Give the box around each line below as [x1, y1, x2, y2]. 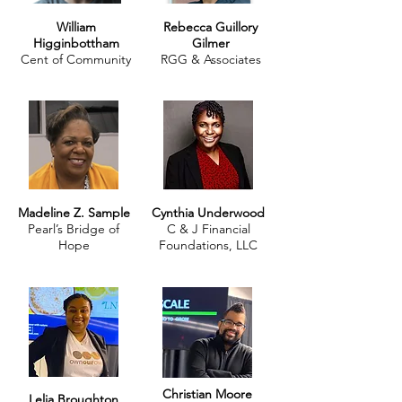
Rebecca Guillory [163, 19, 258, 35]
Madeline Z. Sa [17, 205, 101, 221]
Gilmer [191, 35, 230, 51]
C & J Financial [166, 221, 250, 237]
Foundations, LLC [159, 237, 258, 253]
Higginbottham [32, 35, 119, 51]
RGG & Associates [160, 51, 261, 67]
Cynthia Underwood [152, 205, 265, 221]
